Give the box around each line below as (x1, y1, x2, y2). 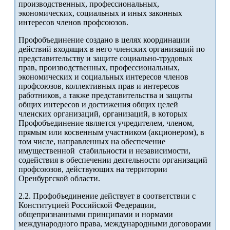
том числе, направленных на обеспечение (18, 137, 165, 146)
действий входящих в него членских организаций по (18, 45, 205, 54)
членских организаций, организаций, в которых (18, 109, 187, 119)
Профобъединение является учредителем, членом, (18, 119, 194, 128)
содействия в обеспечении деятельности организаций (18, 156, 207, 165)
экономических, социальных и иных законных (18, 9, 182, 18)
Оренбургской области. (18, 174, 100, 183)
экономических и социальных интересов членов (18, 72, 188, 82)
